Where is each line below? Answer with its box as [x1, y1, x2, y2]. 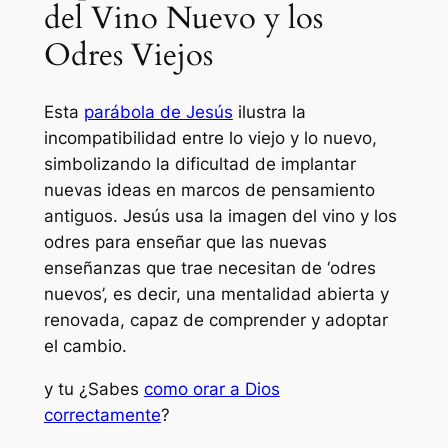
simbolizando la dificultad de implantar [43, 154, 356, 175]
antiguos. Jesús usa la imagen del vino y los [43, 206, 397, 227]
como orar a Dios [143, 379, 280, 400]
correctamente [43, 405, 161, 426]
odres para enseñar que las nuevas [43, 232, 327, 253]
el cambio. [43, 336, 127, 357]
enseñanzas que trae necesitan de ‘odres [43, 258, 376, 279]
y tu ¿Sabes [43, 379, 144, 400]
